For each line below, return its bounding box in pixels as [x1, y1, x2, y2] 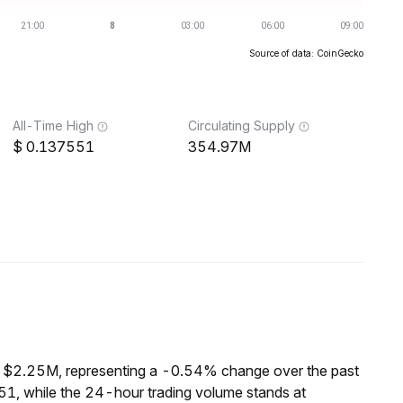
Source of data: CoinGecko [249, 48, 363, 58]
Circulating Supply [188, 118, 295, 133]
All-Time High [13, 118, 94, 133]
